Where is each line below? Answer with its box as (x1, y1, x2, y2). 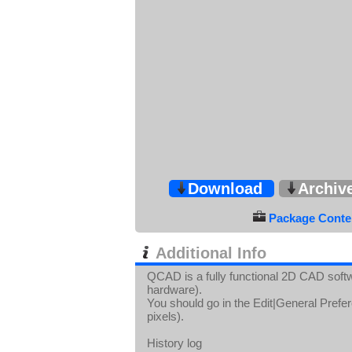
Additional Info (152, 244, 266, 262)
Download (188, 180, 262, 197)
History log (147, 336, 202, 350)
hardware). (147, 283, 202, 296)
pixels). (147, 310, 184, 323)
